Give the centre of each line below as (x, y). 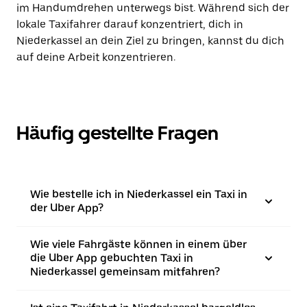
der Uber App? (67, 208)
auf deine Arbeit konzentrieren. (96, 57)
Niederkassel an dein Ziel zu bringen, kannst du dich (150, 41)
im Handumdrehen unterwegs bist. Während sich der (153, 8)
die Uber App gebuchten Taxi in (112, 258)
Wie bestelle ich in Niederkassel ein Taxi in (139, 194)
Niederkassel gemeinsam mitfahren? (125, 272)
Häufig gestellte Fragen (118, 133)
